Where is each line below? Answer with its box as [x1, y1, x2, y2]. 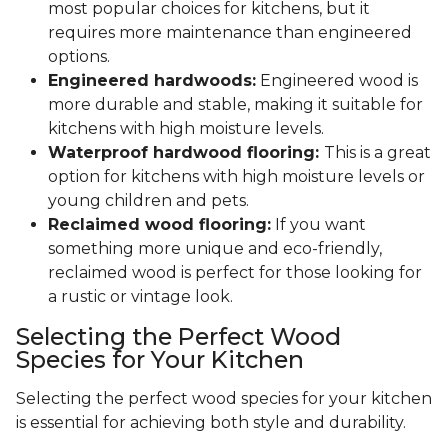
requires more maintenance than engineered [48, 23, 412, 43]
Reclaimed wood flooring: [48, 215, 271, 235]
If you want [271, 215, 366, 235]
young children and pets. [48, 191, 249, 211]
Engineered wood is [256, 71, 418, 91]
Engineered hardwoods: [48, 71, 256, 91]
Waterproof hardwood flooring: [48, 143, 324, 163]
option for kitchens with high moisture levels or [48, 167, 425, 187]
